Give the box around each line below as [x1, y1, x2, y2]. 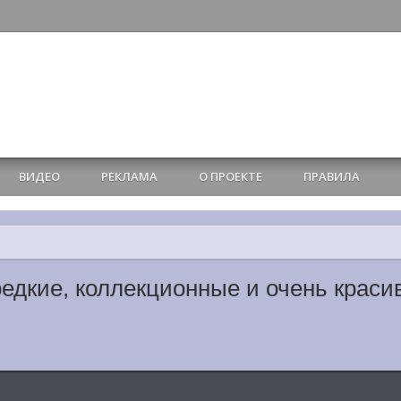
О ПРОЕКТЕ [199, 168, 263, 184]
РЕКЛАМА [101, 168, 158, 184]
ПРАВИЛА [303, 168, 361, 184]
